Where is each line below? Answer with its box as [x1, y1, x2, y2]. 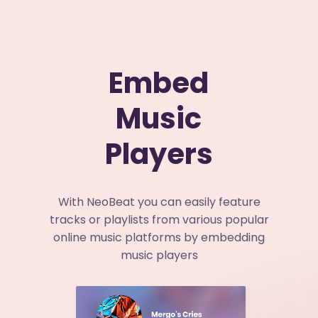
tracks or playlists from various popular [49, 211, 269, 228]
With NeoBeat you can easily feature [57, 193, 261, 210]
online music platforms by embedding [53, 229, 265, 246]
